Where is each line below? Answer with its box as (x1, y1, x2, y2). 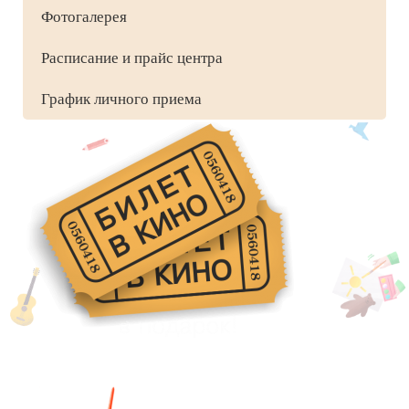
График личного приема (41, 90, 202, 109)
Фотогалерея (41, 8, 127, 26)
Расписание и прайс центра (41, 49, 223, 68)
